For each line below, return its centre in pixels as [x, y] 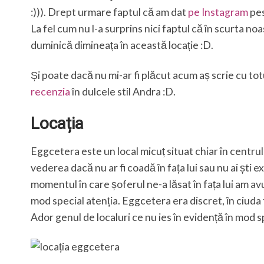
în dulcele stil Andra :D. [123, 91]
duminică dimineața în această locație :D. [122, 45]
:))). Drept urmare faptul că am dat [109, 12]
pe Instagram [218, 12]
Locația [57, 124]
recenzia [50, 91]
